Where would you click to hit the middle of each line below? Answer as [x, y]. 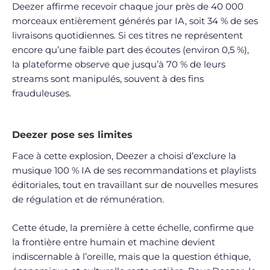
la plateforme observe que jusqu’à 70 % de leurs [119, 64]
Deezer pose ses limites [72, 135]
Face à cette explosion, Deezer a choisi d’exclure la [124, 156]
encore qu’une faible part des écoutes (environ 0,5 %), [130, 49]
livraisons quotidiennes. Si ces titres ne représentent [127, 35]
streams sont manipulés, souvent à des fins [108, 78]
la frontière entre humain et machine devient [114, 242]
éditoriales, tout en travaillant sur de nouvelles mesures [135, 185]
